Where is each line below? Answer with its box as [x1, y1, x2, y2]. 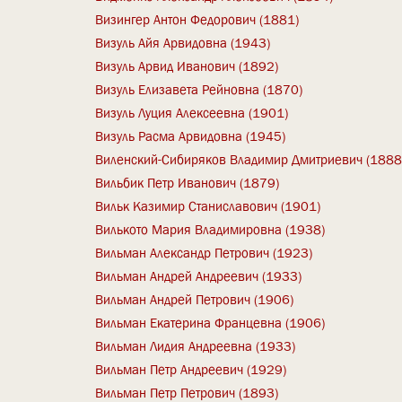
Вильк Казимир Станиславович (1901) [95, 197, 321, 215]
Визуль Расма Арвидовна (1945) [95, 127, 286, 145]
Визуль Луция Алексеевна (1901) [95, 103, 289, 122]
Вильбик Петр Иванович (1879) [95, 173, 280, 192]
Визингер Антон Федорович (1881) [95, 10, 300, 29]
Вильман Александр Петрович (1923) [95, 243, 313, 262]
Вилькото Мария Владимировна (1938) [95, 220, 326, 239]
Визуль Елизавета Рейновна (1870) [95, 80, 303, 99]
